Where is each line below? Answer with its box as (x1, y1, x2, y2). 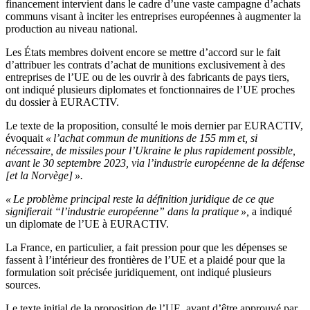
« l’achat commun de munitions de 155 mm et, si (46, 132, 257, 145)
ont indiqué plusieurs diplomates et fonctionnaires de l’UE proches (6, 84, 295, 96)
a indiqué (249, 206, 292, 218)
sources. (6, 279, 41, 291)
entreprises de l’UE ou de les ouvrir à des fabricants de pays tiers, (6, 71, 289, 84)
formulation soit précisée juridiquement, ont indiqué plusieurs (6, 266, 271, 279)
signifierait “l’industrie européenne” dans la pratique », (6, 206, 249, 218)
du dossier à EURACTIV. (6, 96, 119, 109)
